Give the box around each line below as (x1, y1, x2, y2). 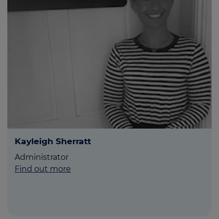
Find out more (15, 164, 71, 174)
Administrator (15, 153, 68, 162)
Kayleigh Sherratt (15, 136, 91, 147)
